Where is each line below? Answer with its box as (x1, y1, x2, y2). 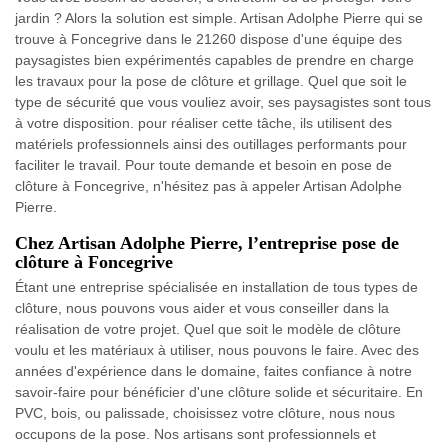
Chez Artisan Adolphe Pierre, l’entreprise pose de (15, 232, 399, 253)
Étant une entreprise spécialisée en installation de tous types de (15, 278, 418, 295)
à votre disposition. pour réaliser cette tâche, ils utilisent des (15, 114, 392, 131)
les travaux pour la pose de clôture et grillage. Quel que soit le (15, 72, 407, 89)
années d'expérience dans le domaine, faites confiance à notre (15, 362, 412, 379)
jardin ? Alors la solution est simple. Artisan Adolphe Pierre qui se (15, 9, 423, 26)
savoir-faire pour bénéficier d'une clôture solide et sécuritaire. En (15, 383, 423, 400)
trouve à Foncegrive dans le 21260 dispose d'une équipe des (15, 30, 402, 47)
